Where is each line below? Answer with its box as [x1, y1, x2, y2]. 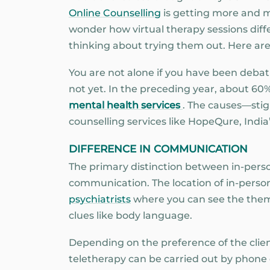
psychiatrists [69, 193, 131, 206]
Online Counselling [69, 7, 161, 19]
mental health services [69, 99, 183, 111]
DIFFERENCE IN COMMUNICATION [69, 143, 248, 155]
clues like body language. [69, 210, 192, 222]
